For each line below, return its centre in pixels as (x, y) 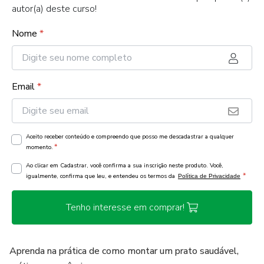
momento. (39, 147)
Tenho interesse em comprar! (125, 207)
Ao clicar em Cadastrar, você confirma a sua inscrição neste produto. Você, (125, 166)
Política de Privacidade (209, 176)
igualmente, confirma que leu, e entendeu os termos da (101, 176)
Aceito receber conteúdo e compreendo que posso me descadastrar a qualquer (130, 137)
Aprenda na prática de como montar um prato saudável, (124, 251)
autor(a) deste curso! (54, 9)
